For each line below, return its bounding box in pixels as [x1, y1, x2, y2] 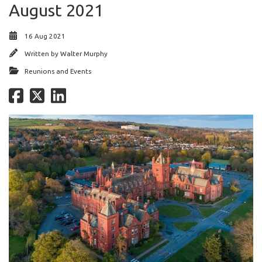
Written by [25, 49, 60, 57]
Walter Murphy [60, 49, 108, 57]
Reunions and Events [25, 67, 91, 75]
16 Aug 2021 [25, 32, 65, 40]
